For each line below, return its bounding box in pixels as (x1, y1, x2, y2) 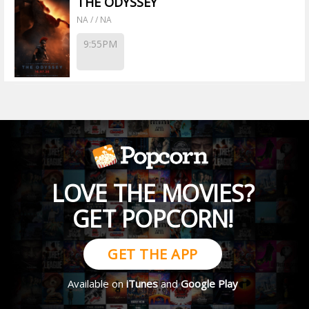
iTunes (126, 277, 158, 291)
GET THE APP (108, 245, 198, 264)
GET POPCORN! (72, 203, 234, 235)
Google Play (181, 277, 238, 291)
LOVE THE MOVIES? (52, 177, 254, 210)
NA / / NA (77, 14, 112, 25)
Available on (68, 277, 126, 291)
